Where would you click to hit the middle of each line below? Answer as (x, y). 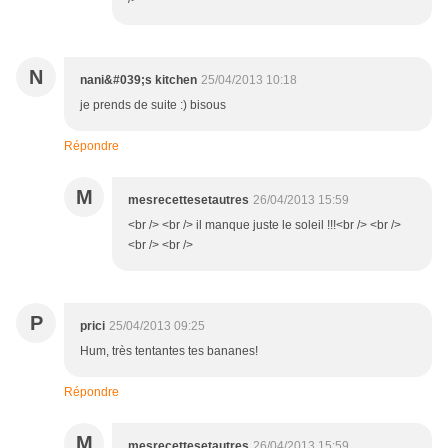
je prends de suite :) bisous (153, 105)
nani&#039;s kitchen (138, 80)
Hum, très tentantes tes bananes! (169, 351)
